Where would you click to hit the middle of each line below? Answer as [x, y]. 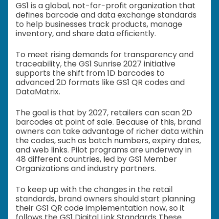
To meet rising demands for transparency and [105, 55]
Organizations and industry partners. [86, 168]
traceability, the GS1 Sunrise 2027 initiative [96, 64]
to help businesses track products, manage [99, 24]
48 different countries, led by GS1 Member [96, 159]
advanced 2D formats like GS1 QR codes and [100, 82]
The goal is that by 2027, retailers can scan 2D [104, 113]
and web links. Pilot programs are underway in [104, 150]
